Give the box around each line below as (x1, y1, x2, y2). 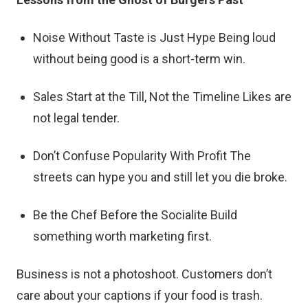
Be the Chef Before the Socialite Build (33, 207, 237, 222)
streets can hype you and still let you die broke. (33, 169, 287, 184)
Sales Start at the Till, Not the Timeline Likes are (33, 89, 291, 104)
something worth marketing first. (33, 228, 212, 243)
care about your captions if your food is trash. (16, 287, 263, 302)
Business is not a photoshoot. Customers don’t (16, 266, 272, 281)
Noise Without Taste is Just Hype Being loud (33, 30, 276, 45)
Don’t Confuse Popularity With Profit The (33, 148, 251, 163)
